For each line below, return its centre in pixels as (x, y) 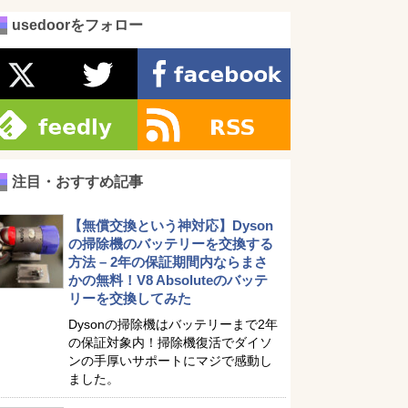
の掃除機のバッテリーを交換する (171, 244)
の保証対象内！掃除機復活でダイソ (170, 342)
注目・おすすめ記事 (77, 182)
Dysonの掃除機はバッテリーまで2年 (173, 324)
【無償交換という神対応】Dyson (171, 225)
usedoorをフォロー (77, 25)
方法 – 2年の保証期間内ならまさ (168, 262)
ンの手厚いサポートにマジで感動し (170, 361)
